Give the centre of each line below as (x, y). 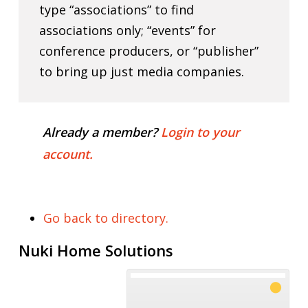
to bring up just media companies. (142, 71)
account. (67, 154)
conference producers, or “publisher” (149, 51)
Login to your (200, 132)
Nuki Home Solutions (96, 250)
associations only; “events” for (128, 30)
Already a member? (101, 132)
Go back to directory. (106, 218)
